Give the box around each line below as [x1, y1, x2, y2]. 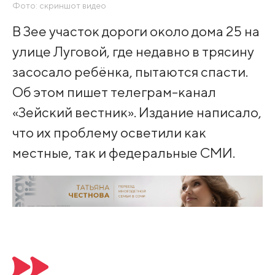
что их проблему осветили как [12, 123, 206, 141]
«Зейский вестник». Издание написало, [12, 103, 261, 120]
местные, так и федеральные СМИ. [12, 144, 235, 161]
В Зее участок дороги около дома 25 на [12, 22, 260, 39]
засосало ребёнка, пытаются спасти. [12, 63, 248, 80]
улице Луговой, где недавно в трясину [12, 42, 254, 60]
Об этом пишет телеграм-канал [12, 83, 216, 100]
